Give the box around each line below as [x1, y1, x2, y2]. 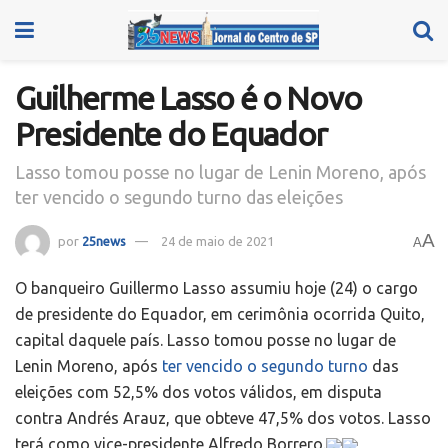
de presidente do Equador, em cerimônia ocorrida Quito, [15, 304, 425, 323]
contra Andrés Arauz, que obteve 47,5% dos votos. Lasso [15, 408, 431, 427]
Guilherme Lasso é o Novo [15, 80, 362, 116]
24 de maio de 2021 [161, 233, 274, 248]
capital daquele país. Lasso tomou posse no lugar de [15, 330, 396, 349]
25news [82, 233, 126, 248]
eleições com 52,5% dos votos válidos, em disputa [15, 382, 382, 401]
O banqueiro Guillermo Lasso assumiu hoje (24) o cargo [15, 278, 418, 297]
